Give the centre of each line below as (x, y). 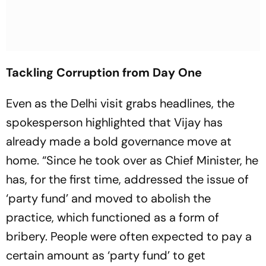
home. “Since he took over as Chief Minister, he (132, 160)
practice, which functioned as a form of (113, 217)
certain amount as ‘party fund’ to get (106, 255)
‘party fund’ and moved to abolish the (108, 198)
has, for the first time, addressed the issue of (127, 179)
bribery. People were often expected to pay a (129, 236)
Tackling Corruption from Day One (104, 72)
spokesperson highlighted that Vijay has (114, 122)
